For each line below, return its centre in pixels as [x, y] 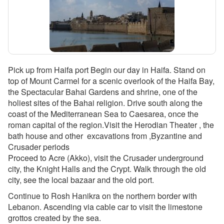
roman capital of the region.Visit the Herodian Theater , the [111, 125]
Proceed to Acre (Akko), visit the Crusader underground [106, 158]
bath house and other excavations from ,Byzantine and [105, 136]
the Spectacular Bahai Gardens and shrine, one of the [103, 92]
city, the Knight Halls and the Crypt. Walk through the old [107, 169]
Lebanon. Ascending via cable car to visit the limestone [105, 207]
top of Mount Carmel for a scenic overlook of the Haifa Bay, [111, 81]
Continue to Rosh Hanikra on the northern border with [102, 196]
